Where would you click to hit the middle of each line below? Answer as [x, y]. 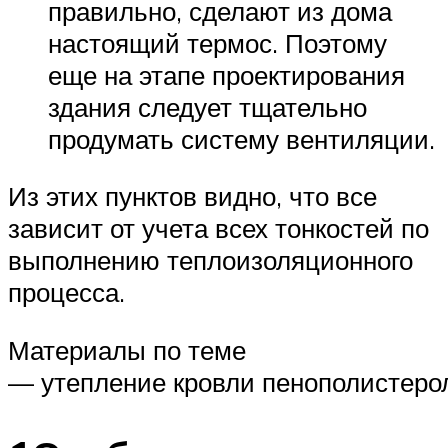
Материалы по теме [127, 349]
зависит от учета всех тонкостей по [218, 228]
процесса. [66, 292]
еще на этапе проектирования [226, 74]
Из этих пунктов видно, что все [192, 196]
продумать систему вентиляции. [241, 138]
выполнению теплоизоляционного [210, 260]
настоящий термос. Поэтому [217, 42]
